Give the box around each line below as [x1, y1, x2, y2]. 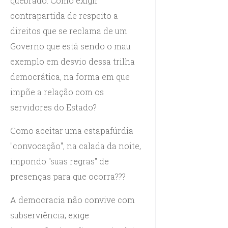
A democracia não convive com [10, 194, 135, 205]
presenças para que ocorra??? [10, 170, 126, 182]
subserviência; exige [10, 209, 89, 220]
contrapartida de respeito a [10, 10, 118, 21]
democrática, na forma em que [10, 71, 130, 82]
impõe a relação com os [10, 86, 104, 97]
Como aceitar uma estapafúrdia [10, 125, 133, 136]
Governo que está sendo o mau [10, 40, 131, 51]
